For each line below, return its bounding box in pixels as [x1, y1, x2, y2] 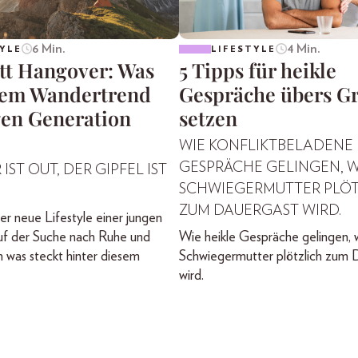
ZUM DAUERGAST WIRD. [179, 204, 341, 219]
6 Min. [32, 42, 66, 56]
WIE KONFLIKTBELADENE [179, 139, 353, 154]
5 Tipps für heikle [179, 57, 336, 84]
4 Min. [286, 42, 320, 56]
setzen [179, 105, 237, 132]
